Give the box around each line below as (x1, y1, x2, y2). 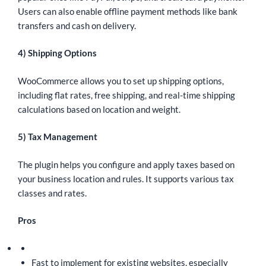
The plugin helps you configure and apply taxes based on (18, 159, 235, 170)
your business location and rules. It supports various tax (18, 173, 234, 184)
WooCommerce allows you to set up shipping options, (18, 75, 224, 86)
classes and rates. (18, 187, 87, 198)
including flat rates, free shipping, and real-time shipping (18, 89, 235, 100)
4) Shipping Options (18, 47, 97, 59)
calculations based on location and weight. (18, 103, 180, 115)
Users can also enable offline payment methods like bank (18, 5, 237, 17)
